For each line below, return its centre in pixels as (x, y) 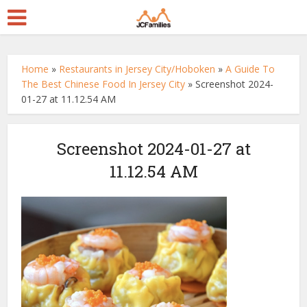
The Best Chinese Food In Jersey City (103, 84)
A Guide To (250, 69)
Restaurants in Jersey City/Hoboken (137, 69)
